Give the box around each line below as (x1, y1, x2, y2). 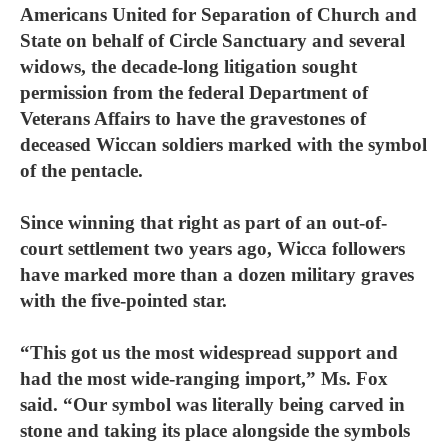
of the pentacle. (20, 160, 143, 181)
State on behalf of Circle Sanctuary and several (20, 30, 405, 51)
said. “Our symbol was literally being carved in (20, 394, 405, 415)
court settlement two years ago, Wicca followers (20, 238, 405, 259)
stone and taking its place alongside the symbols (20, 420, 410, 441)
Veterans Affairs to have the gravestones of (20, 108, 366, 129)
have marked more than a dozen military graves (20, 264, 414, 285)
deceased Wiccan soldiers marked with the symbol (20, 134, 427, 155)
